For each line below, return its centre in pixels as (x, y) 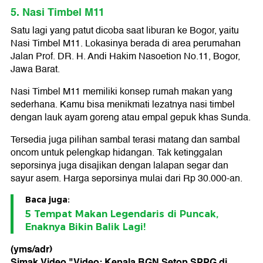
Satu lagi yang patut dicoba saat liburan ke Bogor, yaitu (125, 31)
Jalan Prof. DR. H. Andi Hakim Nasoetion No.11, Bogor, (125, 57)
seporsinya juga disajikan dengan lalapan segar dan (119, 166)
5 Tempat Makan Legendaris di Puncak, (122, 214)
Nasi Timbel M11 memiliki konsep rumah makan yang (122, 92)
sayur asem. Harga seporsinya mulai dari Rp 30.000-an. (127, 179)
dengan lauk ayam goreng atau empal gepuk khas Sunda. (131, 118)
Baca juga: (48, 200)
